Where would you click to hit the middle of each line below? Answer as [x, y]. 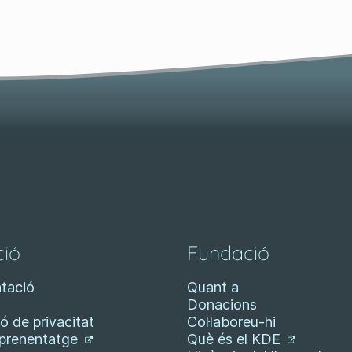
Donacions [222, 304]
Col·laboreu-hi [231, 322]
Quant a [213, 287]
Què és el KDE [235, 339]
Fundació [228, 253]
